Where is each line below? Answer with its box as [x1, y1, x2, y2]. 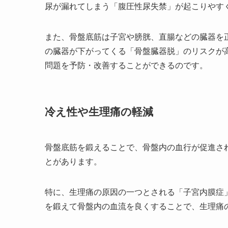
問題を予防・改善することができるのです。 [45, 59, 208, 71]
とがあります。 [45, 155, 102, 167]
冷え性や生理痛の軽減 [45, 104, 153, 119]
